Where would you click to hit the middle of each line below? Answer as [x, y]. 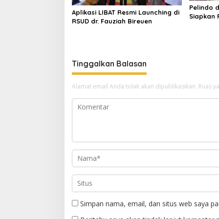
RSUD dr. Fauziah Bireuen [112, 21]
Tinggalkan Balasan [109, 63]
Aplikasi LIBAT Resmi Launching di [126, 12]
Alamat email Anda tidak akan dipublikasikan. [134, 86]
